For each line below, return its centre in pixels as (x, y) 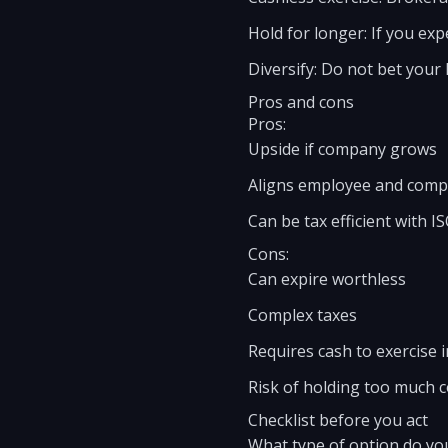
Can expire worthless (327, 279)
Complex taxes (302, 315)
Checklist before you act (338, 420)
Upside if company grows (342, 149)
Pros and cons (301, 102)
